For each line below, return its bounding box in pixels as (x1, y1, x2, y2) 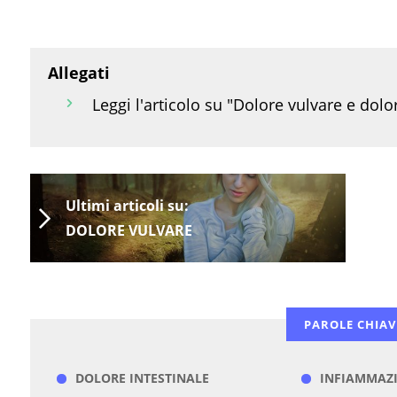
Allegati (47, 62, 110, 84)
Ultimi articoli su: (65, 196, 189, 216)
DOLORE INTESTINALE (74, 370, 209, 387)
